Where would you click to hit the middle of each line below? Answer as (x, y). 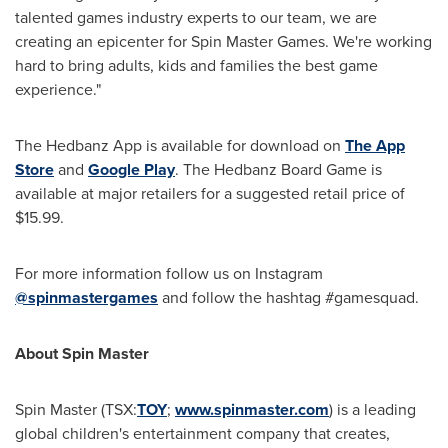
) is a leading (372, 409)
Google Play (131, 169)
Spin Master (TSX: (76, 409)
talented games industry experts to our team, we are (196, 17)
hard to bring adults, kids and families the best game (196, 65)
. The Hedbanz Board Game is (278, 169)
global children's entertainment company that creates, (202, 433)
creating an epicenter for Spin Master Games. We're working (223, 41)
